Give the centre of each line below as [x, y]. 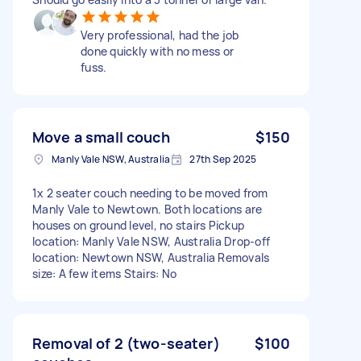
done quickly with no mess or [157, 51]
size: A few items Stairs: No [104, 273]
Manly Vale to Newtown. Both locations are [147, 209]
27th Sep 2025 [223, 159]
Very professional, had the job [160, 35]
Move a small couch [101, 137]
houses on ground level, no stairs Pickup [138, 225]
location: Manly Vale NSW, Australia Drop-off [151, 241]
